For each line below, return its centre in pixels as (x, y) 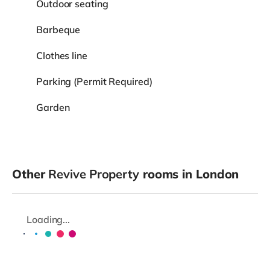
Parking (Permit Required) (94, 81)
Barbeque (58, 29)
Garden (53, 107)
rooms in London (189, 174)
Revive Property (94, 174)
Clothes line (62, 55)
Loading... (48, 219)
